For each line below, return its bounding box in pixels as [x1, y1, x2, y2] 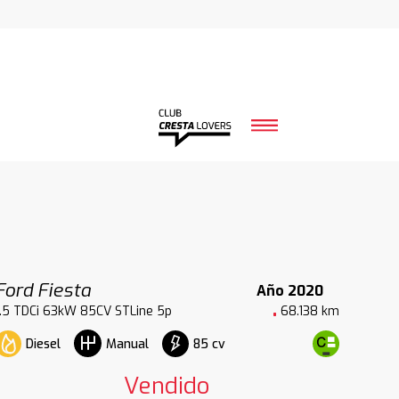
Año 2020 [256, 281, 323, 300]
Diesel [25, 335, 61, 353]
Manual [105, 336, 149, 353]
